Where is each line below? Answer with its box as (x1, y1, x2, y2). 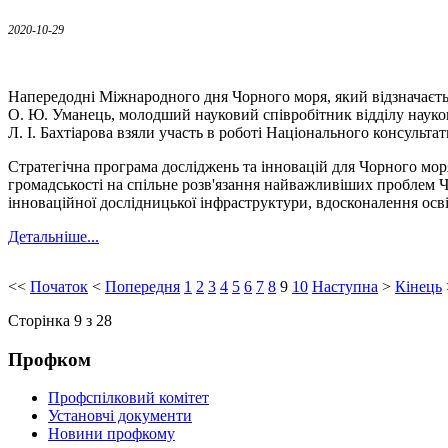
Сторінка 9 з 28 (8, 311, 112, 329)
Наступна (312, 277, 378, 295)
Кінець (395, 277, 442, 295)
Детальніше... (8, 228, 99, 246)
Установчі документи (48, 407, 192, 425)
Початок (30, 277, 88, 295)
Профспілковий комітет (48, 389, 209, 407)
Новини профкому (48, 425, 175, 443)
